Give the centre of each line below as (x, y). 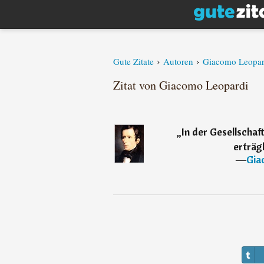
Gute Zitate (133, 61)
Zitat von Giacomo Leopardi (181, 85)
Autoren (178, 61)
